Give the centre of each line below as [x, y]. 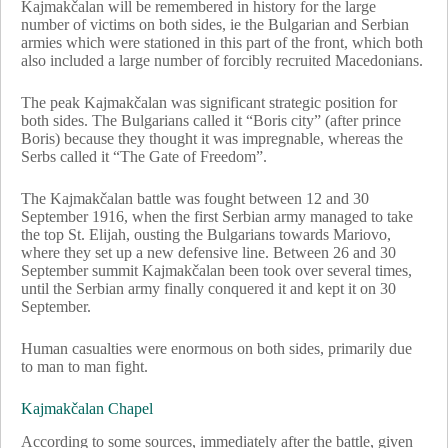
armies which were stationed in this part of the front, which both [222, 42]
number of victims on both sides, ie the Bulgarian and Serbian [215, 24]
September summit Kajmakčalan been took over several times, [216, 270]
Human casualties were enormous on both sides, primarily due [216, 348]
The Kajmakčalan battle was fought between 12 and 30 [195, 198]
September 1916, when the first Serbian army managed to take [217, 216]
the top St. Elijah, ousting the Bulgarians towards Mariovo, [206, 234]
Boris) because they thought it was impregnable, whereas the [212, 138]
